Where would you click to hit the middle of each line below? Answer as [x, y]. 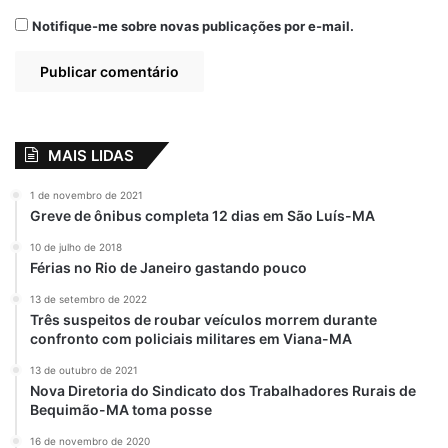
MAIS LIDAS [91, 155]
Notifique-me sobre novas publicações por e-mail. [193, 25]
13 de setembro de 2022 [88, 298]
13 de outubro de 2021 [84, 369]
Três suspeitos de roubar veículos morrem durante [203, 319]
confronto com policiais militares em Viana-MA [191, 338]
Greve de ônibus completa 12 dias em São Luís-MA [202, 215]
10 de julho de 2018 [76, 246]
